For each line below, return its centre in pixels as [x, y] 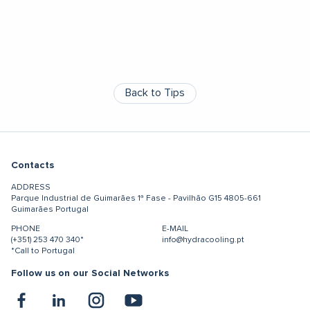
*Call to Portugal [43, 250]
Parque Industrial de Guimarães [74, 198]
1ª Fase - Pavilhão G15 [180, 198]
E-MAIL [175, 228]
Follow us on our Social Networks [90, 273]
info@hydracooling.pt [203, 239]
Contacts [33, 165]
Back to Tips [155, 92]
